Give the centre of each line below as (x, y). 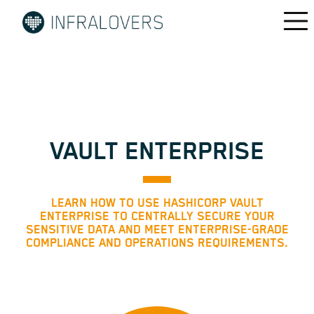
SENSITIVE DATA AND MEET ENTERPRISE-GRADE (157, 230)
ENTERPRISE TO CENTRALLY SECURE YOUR (157, 217)
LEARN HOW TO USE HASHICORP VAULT (157, 203)
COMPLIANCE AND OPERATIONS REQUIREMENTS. (157, 243)
